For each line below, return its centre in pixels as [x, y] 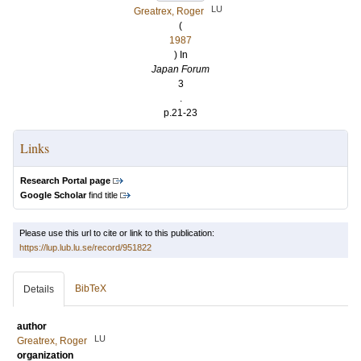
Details [39, 289]
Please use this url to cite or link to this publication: [117, 233]
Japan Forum [180, 69]
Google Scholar [53, 195]
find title [102, 195]
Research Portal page [65, 180]
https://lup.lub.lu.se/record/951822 [85, 247]
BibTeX [91, 288]
